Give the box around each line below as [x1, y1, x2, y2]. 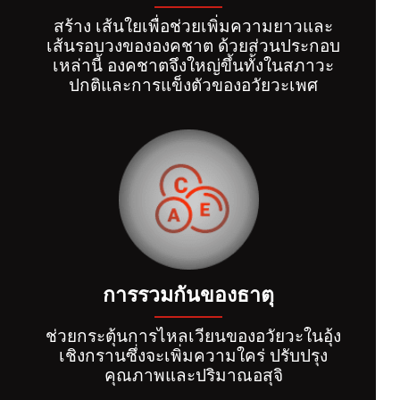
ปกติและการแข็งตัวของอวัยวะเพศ [69, 71, 318, 95]
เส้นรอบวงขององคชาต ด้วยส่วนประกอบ [46, 32, 340, 55]
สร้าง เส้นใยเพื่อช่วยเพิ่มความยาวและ [54, 12, 333, 36]
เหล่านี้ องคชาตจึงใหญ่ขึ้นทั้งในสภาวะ [53, 52, 334, 75]
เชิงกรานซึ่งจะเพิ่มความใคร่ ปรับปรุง [59, 343, 328, 366]
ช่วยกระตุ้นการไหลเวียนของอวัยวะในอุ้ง [46, 323, 341, 346]
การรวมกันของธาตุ [103, 280, 274, 310]
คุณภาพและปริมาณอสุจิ [104, 362, 283, 386]
